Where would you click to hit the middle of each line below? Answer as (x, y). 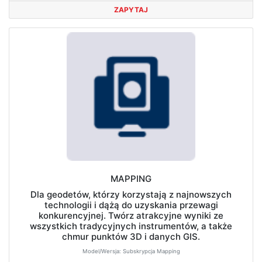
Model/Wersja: (102, 251)
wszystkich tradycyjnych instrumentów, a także (131, 226)
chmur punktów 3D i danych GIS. (131, 237)
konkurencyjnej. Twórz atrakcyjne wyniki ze (131, 216)
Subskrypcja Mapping (151, 251)
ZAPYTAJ (131, 9)
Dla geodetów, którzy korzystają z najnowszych (131, 194)
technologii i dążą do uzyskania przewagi (131, 205)
